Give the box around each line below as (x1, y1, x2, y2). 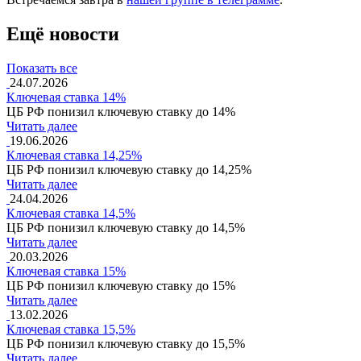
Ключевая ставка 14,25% (6, 147, 142, 162)
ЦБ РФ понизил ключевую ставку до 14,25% (6, 162, 251, 176)
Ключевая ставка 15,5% (6, 322, 135, 336)
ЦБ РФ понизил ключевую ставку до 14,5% (6, 220, 245, 234)
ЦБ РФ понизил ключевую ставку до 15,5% (6, 336, 245, 351)
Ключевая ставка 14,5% (6, 205, 135, 220)
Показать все (6, 60, 77, 75)
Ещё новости (6, 23, 119, 44)
